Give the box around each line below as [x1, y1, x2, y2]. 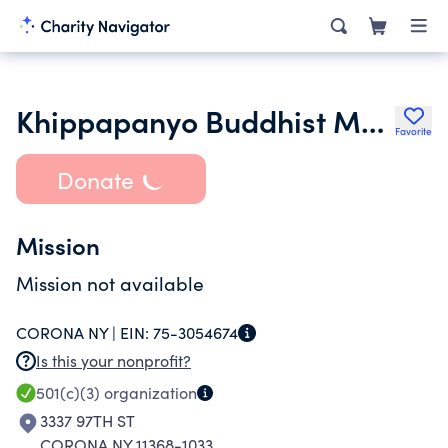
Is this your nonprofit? [36, 350, 191, 371]
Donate [56, 163, 134, 195]
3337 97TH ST [40, 410, 135, 431]
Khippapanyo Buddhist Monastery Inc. [361, 99, 384, 141]
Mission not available [16, 270, 204, 296]
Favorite [395, 124, 432, 138]
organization [100, 382, 197, 403]
